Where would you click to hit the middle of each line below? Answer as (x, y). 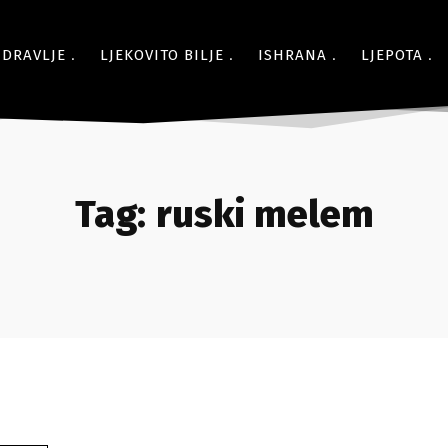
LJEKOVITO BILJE (162, 55)
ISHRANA (292, 55)
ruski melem (264, 214)
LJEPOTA (392, 55)
